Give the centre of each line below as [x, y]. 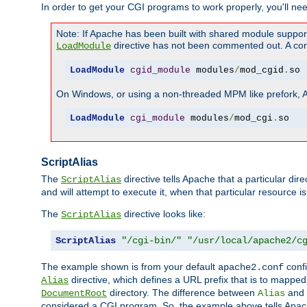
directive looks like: [163, 214]
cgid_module [160, 70]
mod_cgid [261, 70]
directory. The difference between [182, 293]
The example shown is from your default [130, 267]
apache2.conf [251, 268]
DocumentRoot [74, 294]
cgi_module [157, 118]
